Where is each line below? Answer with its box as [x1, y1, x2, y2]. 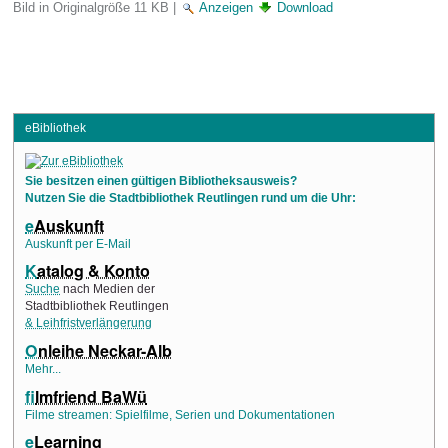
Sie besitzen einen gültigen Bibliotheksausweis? [25, 175, 298, 188]
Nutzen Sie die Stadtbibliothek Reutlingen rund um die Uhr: [25, 192, 357, 205]
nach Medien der [60, 283, 156, 296]
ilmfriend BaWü [35, 384, 148, 408]
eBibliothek [24, 121, 86, 134]
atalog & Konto [37, 259, 151, 283]
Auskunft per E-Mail [25, 237, 132, 250]
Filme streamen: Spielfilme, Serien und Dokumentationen [25, 408, 336, 421]
